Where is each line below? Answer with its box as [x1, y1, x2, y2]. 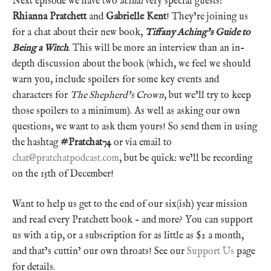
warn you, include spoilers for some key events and [12, 73, 219, 86]
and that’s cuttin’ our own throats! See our [12, 245, 187, 258]
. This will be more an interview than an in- [68, 42, 244, 54]
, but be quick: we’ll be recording [119, 152, 252, 165]
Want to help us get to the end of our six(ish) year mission [12, 198, 247, 211]
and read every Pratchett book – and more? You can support [12, 214, 253, 226]
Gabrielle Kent [106, 10, 166, 23]
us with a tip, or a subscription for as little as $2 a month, [12, 229, 244, 242]
